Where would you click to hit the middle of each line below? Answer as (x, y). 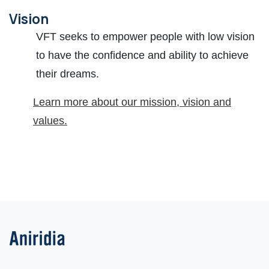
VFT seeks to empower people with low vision (145, 37)
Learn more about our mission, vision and (132, 102)
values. (50, 121)
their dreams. (68, 74)
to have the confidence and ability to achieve (142, 56)
